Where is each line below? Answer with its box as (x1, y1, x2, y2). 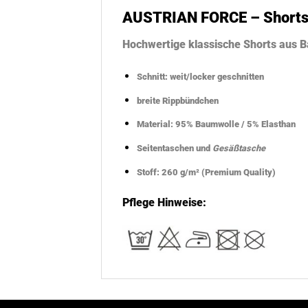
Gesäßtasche (212, 142, 265, 153)
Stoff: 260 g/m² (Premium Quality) (136, 166, 276, 177)
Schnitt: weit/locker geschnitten (136, 71, 264, 82)
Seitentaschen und (136, 142, 212, 153)
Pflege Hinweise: (122, 196, 206, 210)
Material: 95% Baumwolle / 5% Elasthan (136, 119, 296, 130)
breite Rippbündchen (136, 95, 219, 106)
